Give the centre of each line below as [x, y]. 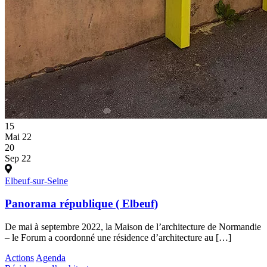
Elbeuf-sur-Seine [36, 181]
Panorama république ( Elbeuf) [81, 204]
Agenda [51, 258]
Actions [19, 258]
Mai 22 [18, 136]
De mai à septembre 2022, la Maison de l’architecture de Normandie [133, 227]
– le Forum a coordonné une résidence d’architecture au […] [118, 238]
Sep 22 [18, 158]
